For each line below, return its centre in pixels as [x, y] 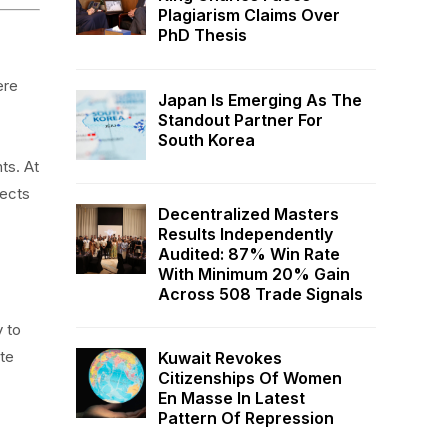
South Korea [206, 139]
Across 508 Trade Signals [260, 293]
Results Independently [245, 233]
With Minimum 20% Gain [254, 273]
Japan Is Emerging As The [260, 99]
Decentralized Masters [248, 213]
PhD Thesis [202, 35]
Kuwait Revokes [220, 357]
